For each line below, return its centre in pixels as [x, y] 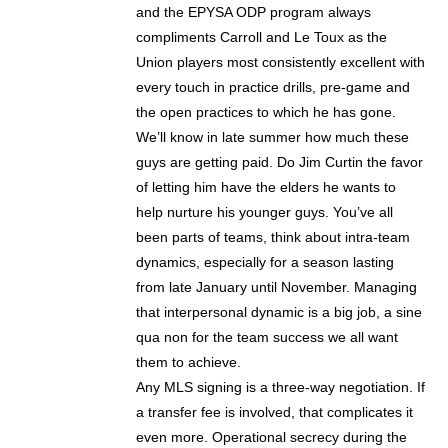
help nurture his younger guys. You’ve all [265, 212]
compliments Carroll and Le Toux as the [262, 37]
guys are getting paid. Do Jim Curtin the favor [280, 162]
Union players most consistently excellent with [281, 62]
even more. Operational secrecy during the [272, 437]
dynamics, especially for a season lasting [265, 262]
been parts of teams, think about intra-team [273, 237]
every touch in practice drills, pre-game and [273, 87]
